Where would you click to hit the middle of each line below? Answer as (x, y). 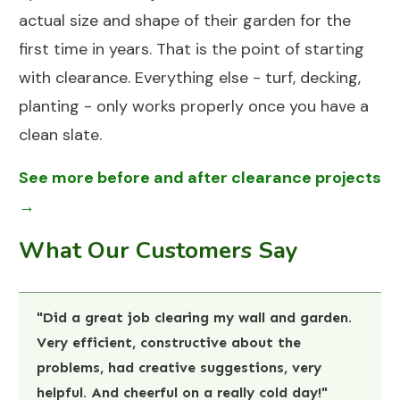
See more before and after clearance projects (200, 178)
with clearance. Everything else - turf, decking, (190, 78)
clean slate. (60, 135)
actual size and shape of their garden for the (185, 21)
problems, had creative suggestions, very (179, 368)
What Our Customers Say (158, 251)
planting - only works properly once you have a (194, 107)
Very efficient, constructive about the (169, 343)
